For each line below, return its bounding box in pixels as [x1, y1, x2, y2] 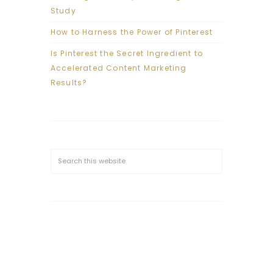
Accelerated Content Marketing [50, 63, 187, 74]
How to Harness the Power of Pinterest [50, 27, 213, 38]
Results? [50, 77, 88, 88]
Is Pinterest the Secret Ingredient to [50, 48, 204, 59]
